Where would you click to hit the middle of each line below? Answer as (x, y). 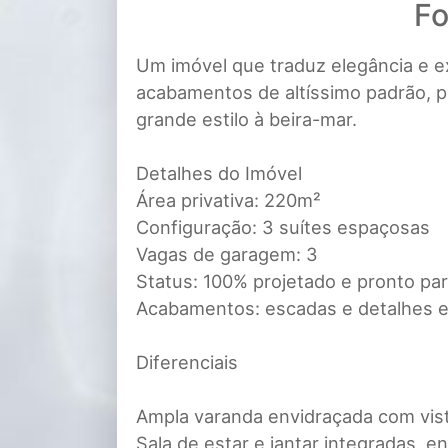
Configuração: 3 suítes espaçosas (283, 227)
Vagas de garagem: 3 (227, 254)
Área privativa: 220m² (228, 200)
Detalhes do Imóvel (219, 173)
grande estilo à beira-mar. (246, 119)
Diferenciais (187, 362)
